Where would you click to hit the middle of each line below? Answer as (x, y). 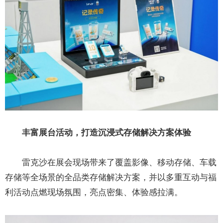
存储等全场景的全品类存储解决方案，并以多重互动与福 (111, 178)
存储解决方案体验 (157, 133)
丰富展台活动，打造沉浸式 (73, 133)
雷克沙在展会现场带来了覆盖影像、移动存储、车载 (119, 163)
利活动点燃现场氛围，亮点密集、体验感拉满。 (94, 193)
